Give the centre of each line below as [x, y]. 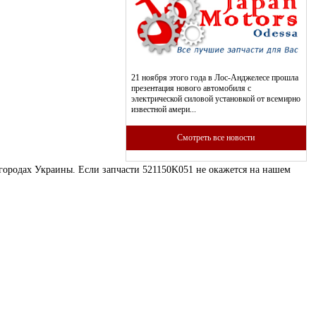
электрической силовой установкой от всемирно [215, 98]
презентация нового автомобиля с [191, 88]
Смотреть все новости [216, 137]
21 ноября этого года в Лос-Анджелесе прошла [214, 77]
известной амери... [163, 109]
